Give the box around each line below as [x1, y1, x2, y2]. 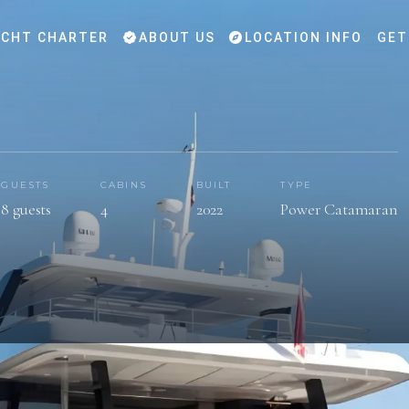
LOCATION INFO [240, 30, 362, 45]
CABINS [100, 178, 147, 191]
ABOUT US [133, 30, 215, 45]
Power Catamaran [280, 198, 398, 219]
